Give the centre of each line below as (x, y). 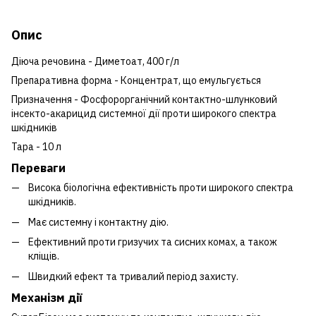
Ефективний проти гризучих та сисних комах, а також (153, 242)
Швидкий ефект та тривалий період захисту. (133, 276)
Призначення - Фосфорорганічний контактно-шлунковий (144, 99)
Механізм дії (47, 298)
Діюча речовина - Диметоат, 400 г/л (95, 61)
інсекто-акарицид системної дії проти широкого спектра (144, 113)
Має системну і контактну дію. (98, 222)
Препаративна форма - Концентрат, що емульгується (136, 80)
